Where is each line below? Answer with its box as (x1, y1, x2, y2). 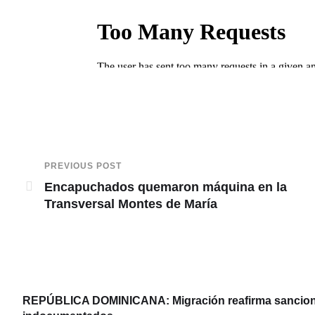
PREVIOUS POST (44, 160, 122, 171)
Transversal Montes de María (44, 196, 217, 211)
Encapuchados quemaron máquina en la (44, 179, 287, 194)
